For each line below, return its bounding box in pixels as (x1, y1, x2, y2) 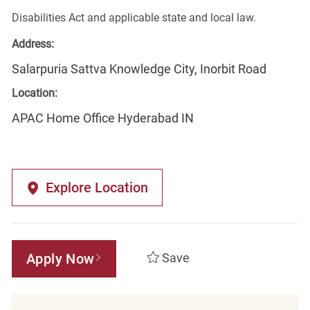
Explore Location (45, 179, 148, 196)
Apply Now (26, 250, 95, 267)
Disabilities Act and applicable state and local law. (11, 10, 256, 24)
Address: (11, 37, 54, 51)
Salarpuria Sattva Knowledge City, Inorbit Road (11, 61, 266, 76)
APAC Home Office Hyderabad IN (11, 110, 194, 125)
